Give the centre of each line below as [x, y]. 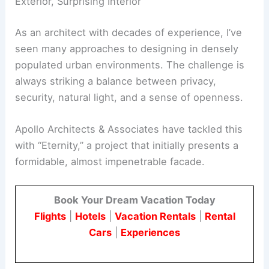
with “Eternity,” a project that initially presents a [127, 192]
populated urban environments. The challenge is [130, 112]
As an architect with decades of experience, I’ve [129, 80]
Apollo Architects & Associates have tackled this [129, 176]
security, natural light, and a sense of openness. [129, 144]
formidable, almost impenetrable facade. [110, 209]
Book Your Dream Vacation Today [134, 247]
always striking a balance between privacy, [116, 128]
